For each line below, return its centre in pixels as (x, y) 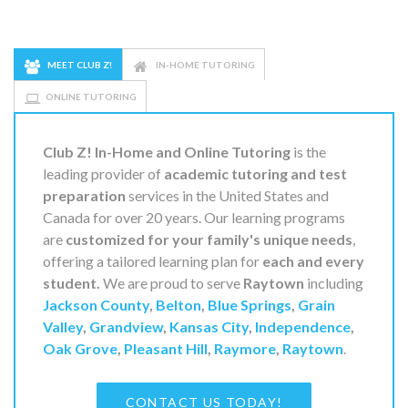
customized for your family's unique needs (209, 239)
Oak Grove (80, 348)
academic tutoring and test (255, 173)
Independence (303, 326)
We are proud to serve (172, 282)
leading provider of (103, 173)
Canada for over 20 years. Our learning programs (194, 217)
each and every (313, 260)
